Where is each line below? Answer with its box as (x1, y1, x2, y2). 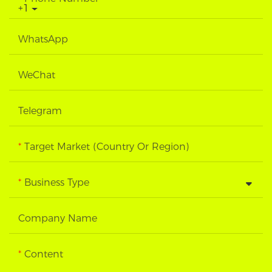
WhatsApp (18, 33, 68, 46)
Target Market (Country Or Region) (24, 141, 189, 153)
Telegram (18, 105, 62, 117)
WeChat (18, 69, 55, 81)
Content (24, 248, 63, 260)
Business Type (24, 177, 89, 189)
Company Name (18, 212, 97, 225)
